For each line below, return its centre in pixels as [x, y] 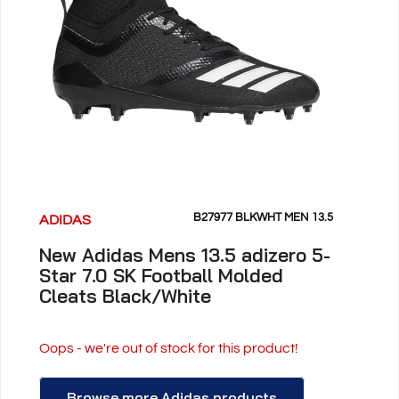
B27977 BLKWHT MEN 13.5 [263, 217]
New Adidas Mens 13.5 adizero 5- [185, 254]
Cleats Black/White [126, 295]
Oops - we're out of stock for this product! [169, 348]
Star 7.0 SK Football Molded [162, 275]
